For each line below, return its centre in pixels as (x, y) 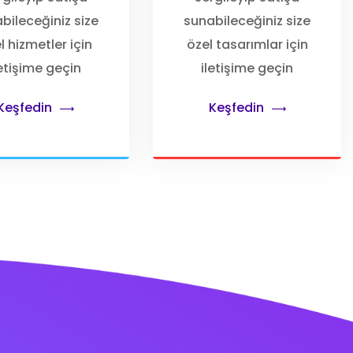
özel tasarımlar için (247, 45)
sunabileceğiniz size (247, 21)
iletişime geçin (247, 68)
